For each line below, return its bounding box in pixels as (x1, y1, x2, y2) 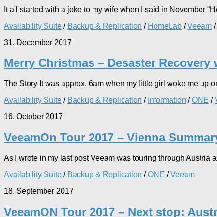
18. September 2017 (4, 187, 74, 196)
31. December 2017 (4, 38, 72, 46)
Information (148, 96, 186, 105)
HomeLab (148, 21, 182, 30)
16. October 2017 (4, 112, 63, 121)
